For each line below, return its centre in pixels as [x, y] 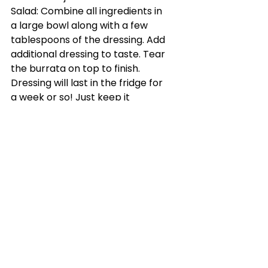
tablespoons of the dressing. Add [89, 39]
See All [166, 221]
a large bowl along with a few [80, 25]
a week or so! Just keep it [71, 97]
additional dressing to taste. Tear [89, 54]
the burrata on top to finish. [75, 68]
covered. [31, 111]
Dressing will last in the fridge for [88, 83]
